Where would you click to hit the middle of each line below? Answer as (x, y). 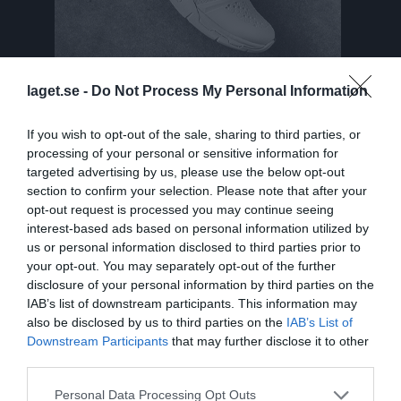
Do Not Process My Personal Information (230, 90)
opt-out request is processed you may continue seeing (180, 209)
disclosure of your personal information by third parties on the (200, 284)
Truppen (37, 143)
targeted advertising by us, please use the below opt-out (186, 171)
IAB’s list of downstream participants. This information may (192, 303)
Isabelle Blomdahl (115, 359)
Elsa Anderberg (107, 219)
